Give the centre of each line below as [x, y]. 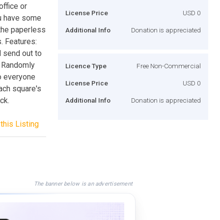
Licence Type [86, 66]
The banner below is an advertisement [83, 183]
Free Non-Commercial [169, 66]
